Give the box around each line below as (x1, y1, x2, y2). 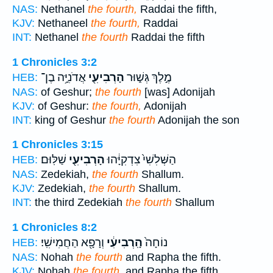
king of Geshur (32, 113, 109, 126)
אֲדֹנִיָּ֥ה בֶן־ (41, 70, 86, 84)
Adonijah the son (155, 113, 239, 126)
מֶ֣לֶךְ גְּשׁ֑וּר (124, 70, 172, 84)
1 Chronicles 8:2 (12, 221, 97, 234)
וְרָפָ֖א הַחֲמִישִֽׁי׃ (41, 236, 104, 250)
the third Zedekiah (32, 196, 126, 209)
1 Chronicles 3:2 (12, 55, 97, 68)
